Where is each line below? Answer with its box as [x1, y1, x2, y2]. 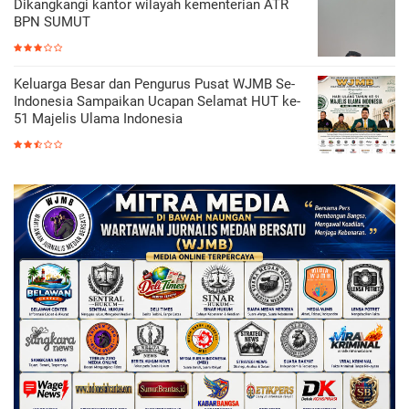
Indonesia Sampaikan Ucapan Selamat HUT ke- [14, 92, 300, 110]
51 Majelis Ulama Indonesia [14, 110, 183, 127]
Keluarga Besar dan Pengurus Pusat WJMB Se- [14, 75, 295, 92]
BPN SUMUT [14, 13, 90, 30]
